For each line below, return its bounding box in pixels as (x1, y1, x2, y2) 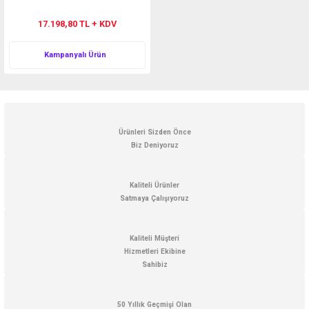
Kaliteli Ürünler (130, 181, 179, 189)
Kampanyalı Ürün (44, 50, 106, 59)
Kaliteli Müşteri (130, 235, 179, 242)
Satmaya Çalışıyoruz (120, 195, 189, 202)
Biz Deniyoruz (130, 141, 179, 149)
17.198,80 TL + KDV (38, 19, 117, 29)
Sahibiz (141, 261, 168, 268)
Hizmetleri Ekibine (123, 248, 186, 255)
